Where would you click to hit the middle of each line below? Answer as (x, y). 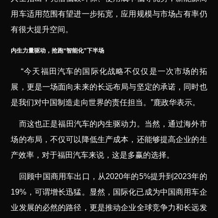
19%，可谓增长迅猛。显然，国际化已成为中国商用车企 (109, 192)
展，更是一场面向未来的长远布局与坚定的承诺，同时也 (109, 87)
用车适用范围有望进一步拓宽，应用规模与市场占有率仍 (109, 14)
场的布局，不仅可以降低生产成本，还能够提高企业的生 (109, 139)
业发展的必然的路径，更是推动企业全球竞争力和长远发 (109, 207)
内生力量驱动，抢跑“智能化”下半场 (58, 50)
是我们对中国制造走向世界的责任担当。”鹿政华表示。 (106, 102)
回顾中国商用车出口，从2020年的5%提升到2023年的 (113, 176)
